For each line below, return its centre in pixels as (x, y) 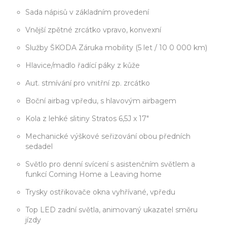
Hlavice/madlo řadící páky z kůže (83, 66)
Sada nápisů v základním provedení (87, 12)
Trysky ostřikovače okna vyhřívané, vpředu (163, 192)
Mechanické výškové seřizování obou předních (92, 137)
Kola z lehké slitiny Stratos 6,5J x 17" (87, 119)
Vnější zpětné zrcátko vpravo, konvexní (93, 30)
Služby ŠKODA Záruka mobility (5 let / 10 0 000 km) (116, 48)
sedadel (39, 147)
